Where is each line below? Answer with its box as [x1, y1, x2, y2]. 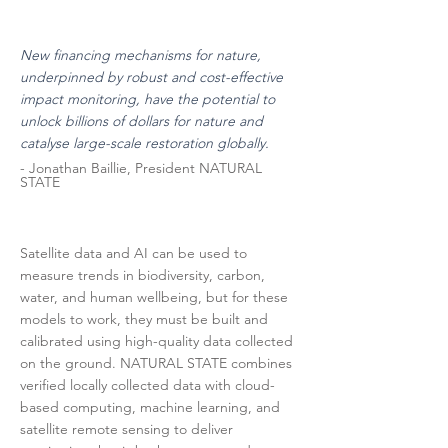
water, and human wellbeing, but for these [20, 288, 288, 306]
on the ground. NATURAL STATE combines [20, 354, 292, 372]
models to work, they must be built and [20, 310, 268, 328]
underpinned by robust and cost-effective [20, 68, 283, 86]
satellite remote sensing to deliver [20, 420, 233, 438]
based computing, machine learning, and [20, 398, 280, 416]
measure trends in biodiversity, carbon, [20, 266, 265, 284]
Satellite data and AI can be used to [20, 244, 247, 262]
